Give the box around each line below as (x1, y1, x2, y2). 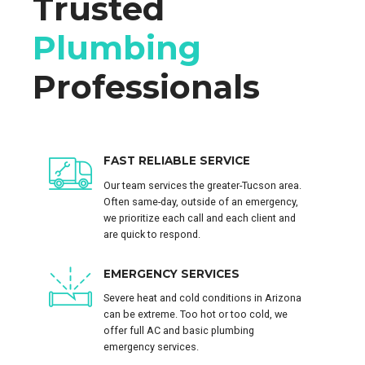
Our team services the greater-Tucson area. (103, 178, 301, 191)
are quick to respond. (103, 227, 200, 240)
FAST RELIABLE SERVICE (103, 153, 250, 167)
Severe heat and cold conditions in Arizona (103, 292, 301, 305)
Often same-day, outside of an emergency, (103, 195, 298, 208)
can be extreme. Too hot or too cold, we (103, 308, 288, 321)
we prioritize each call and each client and (103, 211, 296, 224)
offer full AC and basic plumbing (103, 324, 254, 337)
